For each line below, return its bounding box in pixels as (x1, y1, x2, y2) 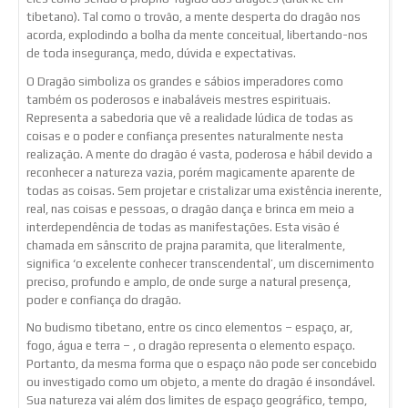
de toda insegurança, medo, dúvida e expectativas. (26, 46, 296, 61)
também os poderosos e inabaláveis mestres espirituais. (26, 92, 331, 107)
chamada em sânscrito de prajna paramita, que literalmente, (26, 238, 345, 252)
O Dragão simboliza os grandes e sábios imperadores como (26, 74, 343, 88)
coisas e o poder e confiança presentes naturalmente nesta (26, 128, 343, 143)
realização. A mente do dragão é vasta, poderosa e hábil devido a (26, 147, 372, 161)
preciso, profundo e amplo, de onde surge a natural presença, (26, 274, 351, 289)
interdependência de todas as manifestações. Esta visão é (26, 219, 340, 234)
